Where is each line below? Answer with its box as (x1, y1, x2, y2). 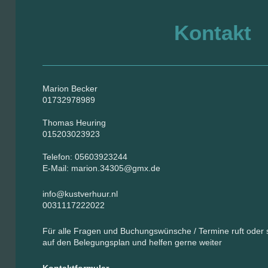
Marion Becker (42, 84, 98, 93)
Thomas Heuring (42, 118, 106, 127)
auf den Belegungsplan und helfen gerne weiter (42, 237, 223, 247)
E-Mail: (42, 163, 72, 173)
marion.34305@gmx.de (71, 163, 161, 173)
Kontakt (173, 21, 251, 44)
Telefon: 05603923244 (42, 152, 128, 162)
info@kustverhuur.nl (42, 189, 118, 199)
